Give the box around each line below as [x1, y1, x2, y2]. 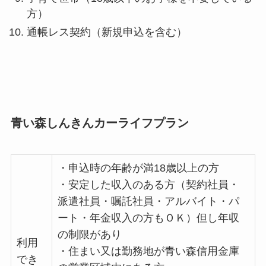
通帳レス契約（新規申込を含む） [26, 26, 187, 38]
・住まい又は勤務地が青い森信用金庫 [57, 245, 239, 258]
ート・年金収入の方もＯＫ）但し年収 [57, 212, 239, 224]
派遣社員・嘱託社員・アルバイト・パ [57, 195, 239, 208]
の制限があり [57, 229, 122, 241]
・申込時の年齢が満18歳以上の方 [57, 162, 219, 175]
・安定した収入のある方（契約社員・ [57, 179, 239, 191]
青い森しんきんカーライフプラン [10, 116, 189, 129]
